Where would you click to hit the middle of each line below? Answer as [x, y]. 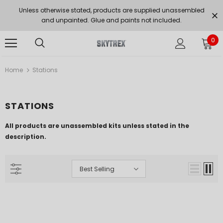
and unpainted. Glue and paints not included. [111, 20]
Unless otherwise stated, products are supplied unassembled [111, 10]
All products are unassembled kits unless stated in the [97, 126]
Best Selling [97, 169]
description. [26, 137]
